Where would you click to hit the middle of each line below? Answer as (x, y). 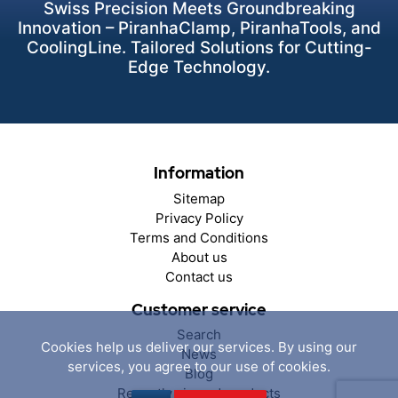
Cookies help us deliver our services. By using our (199, 346)
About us (199, 257)
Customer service (199, 309)
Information (199, 173)
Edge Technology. (199, 67)
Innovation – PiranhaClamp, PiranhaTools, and (199, 28)
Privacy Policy (199, 218)
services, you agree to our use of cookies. (199, 366)
